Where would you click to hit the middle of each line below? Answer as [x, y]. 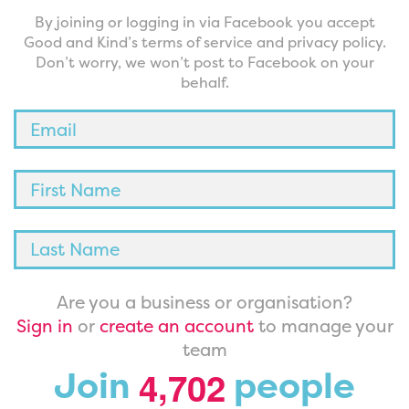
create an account [176, 325]
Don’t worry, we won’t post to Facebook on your [204, 62]
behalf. [204, 82]
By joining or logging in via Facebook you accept [204, 21]
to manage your [323, 325]
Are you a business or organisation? [204, 302]
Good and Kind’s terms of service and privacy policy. [204, 42]
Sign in [44, 325]
